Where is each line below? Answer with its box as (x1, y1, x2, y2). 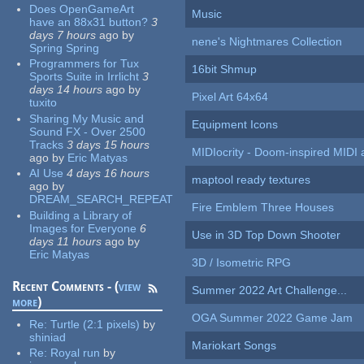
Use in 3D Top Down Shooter (192, 228, 341, 242)
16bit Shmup (192, 63, 258, 76)
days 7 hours (29, 28, 97, 41)
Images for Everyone (29, 221, 137, 235)
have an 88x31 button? (29, 15, 149, 28)
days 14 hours (29, 83, 103, 97)
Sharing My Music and (29, 111, 145, 125)
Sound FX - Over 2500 (29, 124, 146, 138)
